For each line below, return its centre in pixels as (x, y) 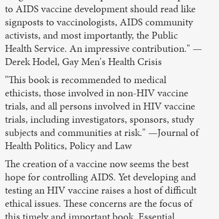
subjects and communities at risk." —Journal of (102, 132)
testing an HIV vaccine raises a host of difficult (101, 190)
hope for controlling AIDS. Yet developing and (100, 177)
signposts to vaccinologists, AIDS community (99, 22)
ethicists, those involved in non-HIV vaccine (97, 93)
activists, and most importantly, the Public (91, 35)
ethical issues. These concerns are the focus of (99, 203)
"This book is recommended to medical (86, 79)
